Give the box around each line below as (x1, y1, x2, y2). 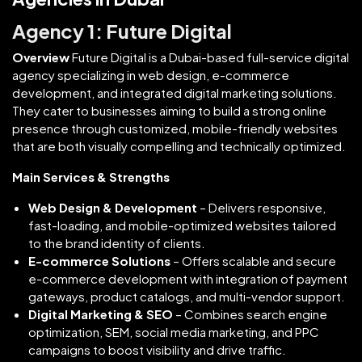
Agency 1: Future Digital (12, 18, 232, 43)
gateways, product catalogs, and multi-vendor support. (28, 288, 345, 304)
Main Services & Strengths (12, 168, 170, 184)
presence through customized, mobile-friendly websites (12, 120, 338, 136)
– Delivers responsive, (197, 199, 326, 215)
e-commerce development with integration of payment (28, 270, 347, 286)
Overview (12, 48, 69, 65)
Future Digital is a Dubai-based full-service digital (69, 48, 349, 65)
